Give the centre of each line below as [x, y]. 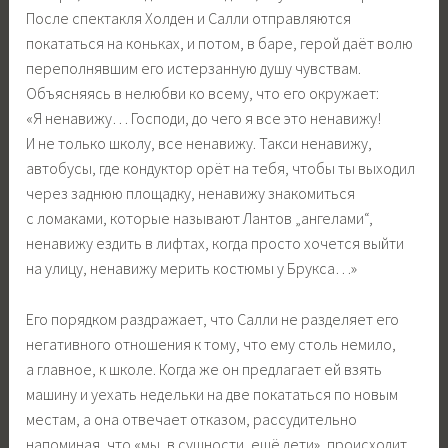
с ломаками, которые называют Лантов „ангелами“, [200, 218]
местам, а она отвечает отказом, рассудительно [192, 418]
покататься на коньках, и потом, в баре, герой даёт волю [220, 43]
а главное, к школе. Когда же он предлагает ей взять [204, 368]
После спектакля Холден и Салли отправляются [189, 18]
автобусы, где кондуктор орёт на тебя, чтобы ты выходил [221, 168]
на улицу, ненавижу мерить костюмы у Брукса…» [192, 268]
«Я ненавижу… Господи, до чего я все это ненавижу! [204, 118]
